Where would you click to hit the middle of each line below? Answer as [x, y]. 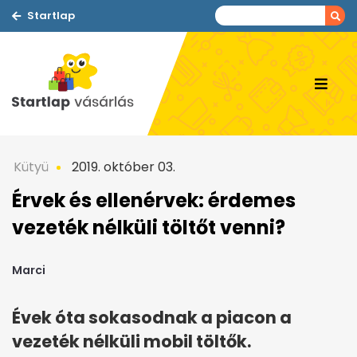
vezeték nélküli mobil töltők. [131, 342]
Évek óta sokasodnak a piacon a [152, 318]
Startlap [51, 16]
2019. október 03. [122, 167]
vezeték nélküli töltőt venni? [149, 228]
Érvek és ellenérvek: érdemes [154, 200]
